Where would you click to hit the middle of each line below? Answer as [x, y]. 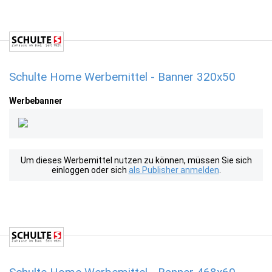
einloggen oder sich [90, 170]
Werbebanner [36, 101]
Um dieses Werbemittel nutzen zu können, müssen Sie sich [136, 160]
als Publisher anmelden [174, 170]
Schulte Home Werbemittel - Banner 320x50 [122, 77]
